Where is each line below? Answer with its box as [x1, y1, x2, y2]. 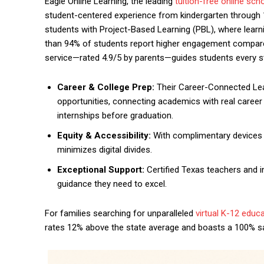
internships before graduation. [57, 110, 173, 121]
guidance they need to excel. [57, 179, 167, 189]
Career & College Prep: [57, 82, 154, 93]
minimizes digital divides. [57, 144, 152, 155]
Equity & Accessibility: [57, 130, 151, 141]
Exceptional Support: [57, 164, 144, 175]
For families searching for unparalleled [45, 208, 196, 219]
